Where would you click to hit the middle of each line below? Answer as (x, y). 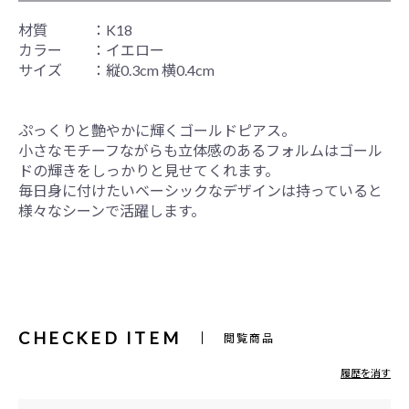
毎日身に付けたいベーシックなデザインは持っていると (200, 190)
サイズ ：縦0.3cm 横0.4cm (116, 69)
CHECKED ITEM (100, 338)
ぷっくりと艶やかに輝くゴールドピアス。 (157, 130)
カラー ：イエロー (91, 49)
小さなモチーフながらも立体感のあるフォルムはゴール (200, 150)
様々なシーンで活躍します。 (112, 210)
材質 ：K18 (75, 29)
